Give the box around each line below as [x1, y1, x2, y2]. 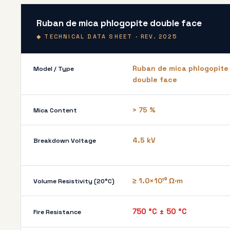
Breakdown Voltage [33, 137, 96, 145]
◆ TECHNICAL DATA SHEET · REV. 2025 [36, 33, 177, 40]
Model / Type [33, 65, 74, 73]
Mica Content [33, 106, 77, 114]
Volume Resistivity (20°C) [33, 177, 114, 185]
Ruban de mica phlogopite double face [36, 17, 202, 29]
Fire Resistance [33, 208, 81, 216]
